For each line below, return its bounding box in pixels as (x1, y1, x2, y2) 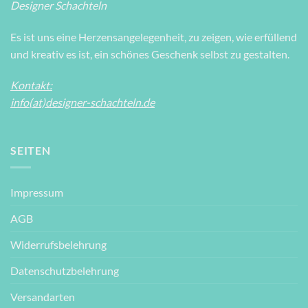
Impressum (10, 185, 63, 199)
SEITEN (10, 144, 51, 157)
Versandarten (10, 289, 75, 303)
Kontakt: (10, 78, 52, 92)
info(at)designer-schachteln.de (10, 96, 155, 109)
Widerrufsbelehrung (10, 237, 107, 251)
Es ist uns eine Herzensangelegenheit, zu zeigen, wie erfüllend (10, 30, 297, 43)
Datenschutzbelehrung (10, 263, 119, 277)
